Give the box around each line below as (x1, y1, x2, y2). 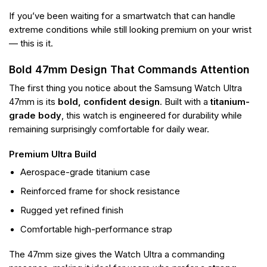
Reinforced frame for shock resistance (20, 186, 181, 197)
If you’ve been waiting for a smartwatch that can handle (9, 11, 235, 22)
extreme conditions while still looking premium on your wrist (9, 24, 252, 36)
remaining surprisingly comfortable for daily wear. (9, 123, 209, 135)
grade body (9, 110, 61, 121)
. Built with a (160, 96, 210, 107)
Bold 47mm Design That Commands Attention (9, 63, 250, 76)
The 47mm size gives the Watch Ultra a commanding (9, 249, 225, 260)
